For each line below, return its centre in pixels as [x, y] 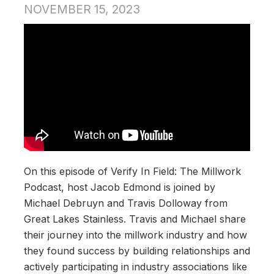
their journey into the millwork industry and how [135, 235]
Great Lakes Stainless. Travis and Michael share [135, 219]
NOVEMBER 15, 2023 [82, 9]
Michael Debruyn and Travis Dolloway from [126, 203]
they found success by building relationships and [137, 251]
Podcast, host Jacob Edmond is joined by [120, 187]
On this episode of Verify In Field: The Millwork [132, 172]
